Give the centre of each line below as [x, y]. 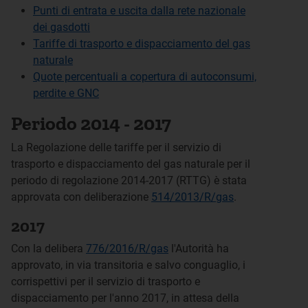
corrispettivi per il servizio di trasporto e [106, 282]
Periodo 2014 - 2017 [91, 123]
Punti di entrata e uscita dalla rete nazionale [139, 11]
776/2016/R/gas [127, 249]
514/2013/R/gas [192, 197]
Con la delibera [48, 249]
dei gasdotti [62, 27]
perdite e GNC [66, 93]
